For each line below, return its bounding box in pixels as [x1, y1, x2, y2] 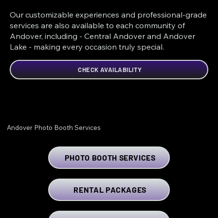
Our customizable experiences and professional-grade [10, 9, 207, 19]
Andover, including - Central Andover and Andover [10, 31, 196, 41]
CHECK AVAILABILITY [78, 65, 142, 73]
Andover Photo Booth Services [6, 123, 101, 131]
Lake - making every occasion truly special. [10, 41, 164, 52]
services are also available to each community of [10, 20, 185, 30]
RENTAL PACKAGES [73, 185, 147, 195]
